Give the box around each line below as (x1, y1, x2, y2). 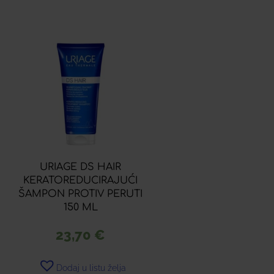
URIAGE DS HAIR (40, 161, 122, 173)
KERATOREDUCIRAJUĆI (23, 175, 138, 187)
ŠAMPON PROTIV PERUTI (18, 188, 143, 200)
